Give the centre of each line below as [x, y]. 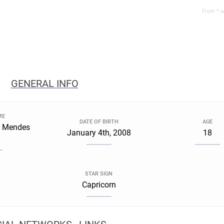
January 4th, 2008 [99, 133]
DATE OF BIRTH [99, 122]
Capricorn [99, 185]
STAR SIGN [99, 174]
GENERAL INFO [44, 83]
